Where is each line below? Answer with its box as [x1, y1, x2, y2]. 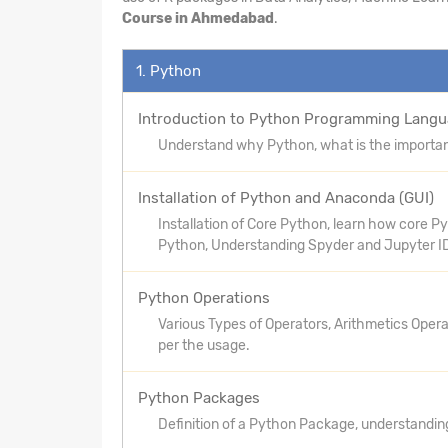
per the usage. [158, 336, 250, 354]
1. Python [136, 61, 201, 80]
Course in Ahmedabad [122, 9, 274, 27]
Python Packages [138, 388, 260, 407]
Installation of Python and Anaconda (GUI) [138, 188, 434, 207]
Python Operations [138, 288, 270, 307]
